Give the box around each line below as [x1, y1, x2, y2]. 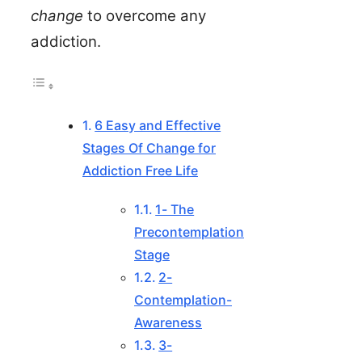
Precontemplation [134, 223, 244, 240]
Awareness [134, 314, 202, 330]
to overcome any [83, 6, 206, 25]
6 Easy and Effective [95, 116, 221, 133]
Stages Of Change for [82, 139, 216, 156]
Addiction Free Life [82, 162, 198, 179]
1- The [155, 200, 195, 217]
